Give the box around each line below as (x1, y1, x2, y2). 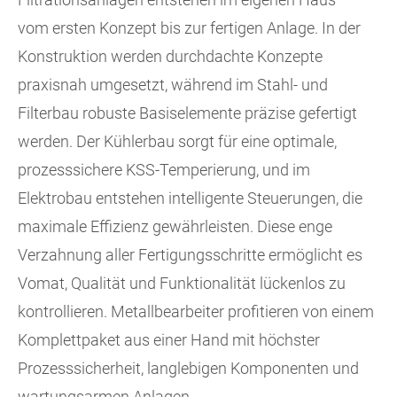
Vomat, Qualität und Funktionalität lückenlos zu (18, 274, 346, 293)
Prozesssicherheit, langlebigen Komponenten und (18, 359, 359, 378)
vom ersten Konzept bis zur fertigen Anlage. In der (18, 19, 361, 38)
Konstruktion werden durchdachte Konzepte (18, 47, 323, 66)
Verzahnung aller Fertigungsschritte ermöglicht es (18, 245, 362, 265)
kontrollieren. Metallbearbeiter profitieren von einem (18, 302, 374, 322)
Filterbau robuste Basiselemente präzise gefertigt (18, 104, 357, 123)
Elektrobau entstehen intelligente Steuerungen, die (18, 189, 362, 208)
